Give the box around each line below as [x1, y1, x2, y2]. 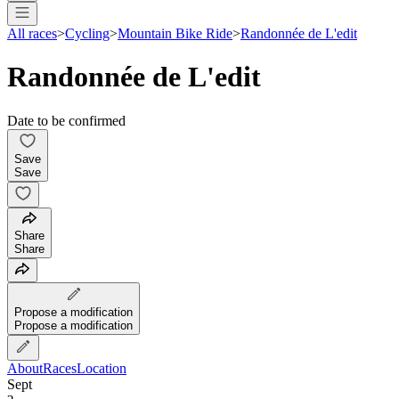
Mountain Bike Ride [118, 25, 232, 41]
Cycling [65, 25, 110, 41]
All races [7, 25, 57, 41]
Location [77, 360, 126, 376]
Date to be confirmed [7, 112, 126, 128]
